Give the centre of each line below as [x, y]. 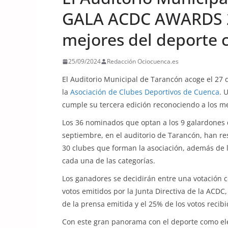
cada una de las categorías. [109, 161]
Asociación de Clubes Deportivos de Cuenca [145, 92]
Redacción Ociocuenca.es [143, 61]
